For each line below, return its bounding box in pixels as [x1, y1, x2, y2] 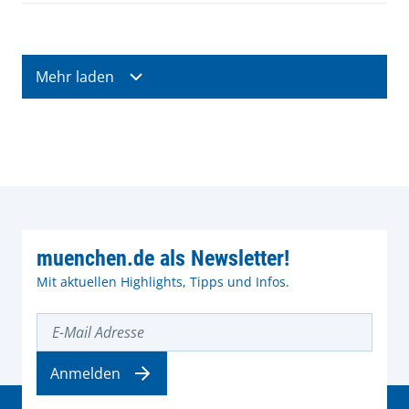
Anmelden [50, 363, 121, 383]
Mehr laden [36, 67, 114, 87]
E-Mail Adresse [36, 312, 112, 328]
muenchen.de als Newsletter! [37, 246, 289, 271]
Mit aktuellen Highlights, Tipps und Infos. [37, 273, 289, 290]
